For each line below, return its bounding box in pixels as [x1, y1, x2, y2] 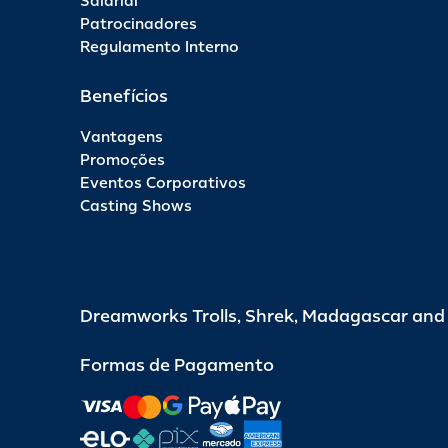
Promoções [80, 150, 165, 170]
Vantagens [80, 127, 163, 147]
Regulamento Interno [80, 37, 239, 57]
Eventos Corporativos [80, 173, 246, 193]
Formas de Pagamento [80, 353, 274, 376]
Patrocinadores [80, 14, 197, 34]
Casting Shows [80, 196, 192, 216]
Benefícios [80, 84, 168, 107]
